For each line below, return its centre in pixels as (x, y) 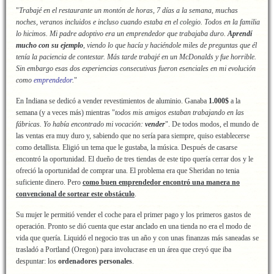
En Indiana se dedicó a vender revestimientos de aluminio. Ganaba (112, 101)
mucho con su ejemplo (50, 45)
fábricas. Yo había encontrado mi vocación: (80, 124)
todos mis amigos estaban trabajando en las (180, 113)
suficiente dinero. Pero (49, 182)
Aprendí (240, 34)
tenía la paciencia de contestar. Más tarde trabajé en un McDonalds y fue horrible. (136, 57)
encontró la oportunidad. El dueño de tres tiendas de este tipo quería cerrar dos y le (135, 159)
